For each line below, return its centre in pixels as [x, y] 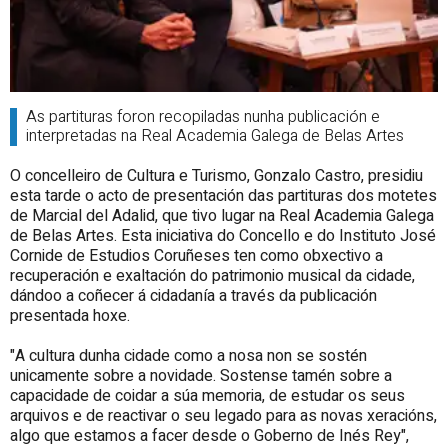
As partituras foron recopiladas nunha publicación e [202, 117]
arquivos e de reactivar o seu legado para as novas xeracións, [223, 416]
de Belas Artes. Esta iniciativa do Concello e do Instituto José [223, 236]
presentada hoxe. [70, 316]
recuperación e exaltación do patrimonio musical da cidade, [212, 276]
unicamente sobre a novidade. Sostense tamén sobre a [201, 376]
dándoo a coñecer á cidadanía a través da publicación [193, 296]
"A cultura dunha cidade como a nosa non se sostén [188, 356]
